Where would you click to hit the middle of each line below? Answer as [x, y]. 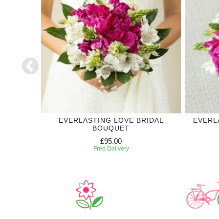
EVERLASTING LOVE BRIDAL [111, 120]
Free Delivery [111, 148]
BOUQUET [111, 128]
